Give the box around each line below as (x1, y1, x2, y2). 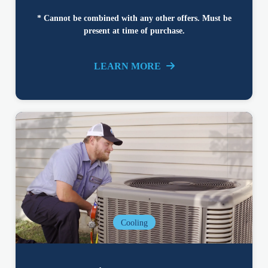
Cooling (120, 218, 148, 228)
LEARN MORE (93, 61, 163, 72)
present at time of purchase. (83, 26, 185, 36)
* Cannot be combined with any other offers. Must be (36, 14, 232, 23)
